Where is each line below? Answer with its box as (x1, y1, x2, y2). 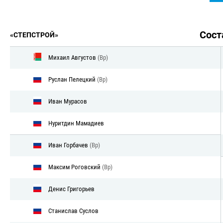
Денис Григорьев (48, 185, 95, 193)
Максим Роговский (48, 163, 102, 171)
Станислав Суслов (48, 207, 99, 215)
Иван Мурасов (48, 97, 87, 105)
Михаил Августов (48, 53, 98, 61)
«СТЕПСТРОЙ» (10, 30, 58, 39)
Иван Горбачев (48, 141, 90, 149)
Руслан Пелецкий (48, 75, 97, 83)
